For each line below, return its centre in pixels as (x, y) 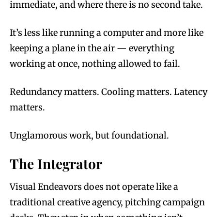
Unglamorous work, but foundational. (89, 136)
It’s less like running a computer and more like (107, 33)
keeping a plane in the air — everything (92, 48)
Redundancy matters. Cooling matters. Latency (108, 92)
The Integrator (56, 164)
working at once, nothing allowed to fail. (95, 64)
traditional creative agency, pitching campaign (107, 202)
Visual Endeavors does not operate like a (94, 187)
